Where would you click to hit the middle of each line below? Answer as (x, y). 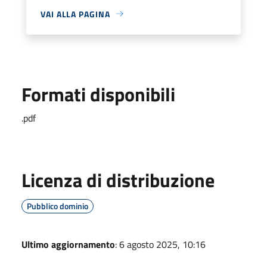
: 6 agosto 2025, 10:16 (160, 244)
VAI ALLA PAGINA (75, 14)
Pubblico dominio (58, 206)
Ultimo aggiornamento (68, 244)
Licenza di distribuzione (118, 180)
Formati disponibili (98, 94)
